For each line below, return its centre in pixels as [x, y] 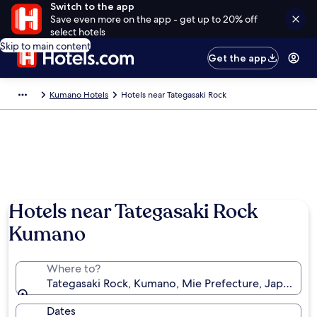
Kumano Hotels [79, 95]
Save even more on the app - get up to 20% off [154, 19]
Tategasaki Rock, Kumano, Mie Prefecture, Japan [171, 283]
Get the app [238, 58]
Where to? [74, 269]
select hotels [77, 32]
